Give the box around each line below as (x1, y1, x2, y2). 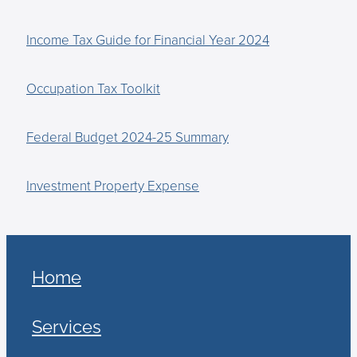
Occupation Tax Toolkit (26, 79, 160, 98)
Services (32, 313, 101, 338)
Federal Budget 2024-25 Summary (26, 127, 229, 147)
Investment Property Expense (26, 176, 199, 195)
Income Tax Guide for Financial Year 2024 (26, 30, 269, 49)
